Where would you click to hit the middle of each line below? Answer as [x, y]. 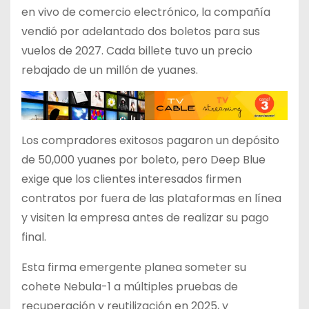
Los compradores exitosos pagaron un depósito [150, 140]
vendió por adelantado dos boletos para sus [141, 32]
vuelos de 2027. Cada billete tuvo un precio [137, 51]
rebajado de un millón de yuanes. [110, 70]
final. [34, 237]
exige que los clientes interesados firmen [131, 179]
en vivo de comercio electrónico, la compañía [146, 12]
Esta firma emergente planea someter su [134, 267]
